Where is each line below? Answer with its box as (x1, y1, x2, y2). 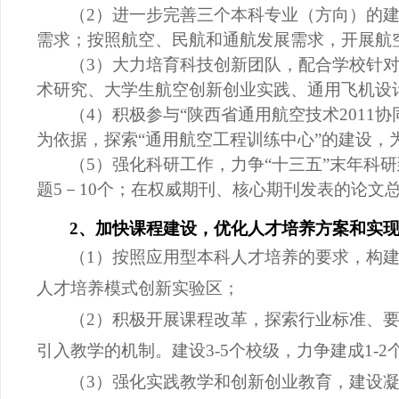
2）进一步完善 (86, 5, 197, 25)
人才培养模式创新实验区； (37, 278, 240, 297)
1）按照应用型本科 (86, 247, 231, 266)
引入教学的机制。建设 (37, 340, 206, 360)
